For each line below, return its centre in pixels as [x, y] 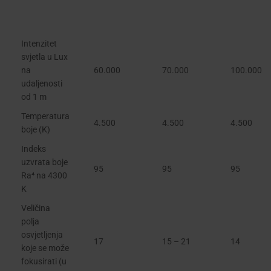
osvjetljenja [42, 234]
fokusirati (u [44, 261]
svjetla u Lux [44, 57]
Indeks [34, 149]
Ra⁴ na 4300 [44, 175]
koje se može [45, 248]
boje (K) [36, 129]
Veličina [36, 208]
